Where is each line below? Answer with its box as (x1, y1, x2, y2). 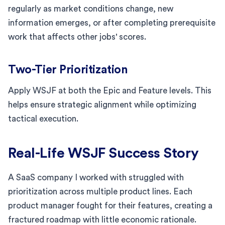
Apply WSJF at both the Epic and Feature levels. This (8, 86, 211, 95)
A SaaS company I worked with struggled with (8, 173, 184, 182)
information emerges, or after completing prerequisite (8, 18, 215, 27)
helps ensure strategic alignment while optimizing (8, 100, 196, 109)
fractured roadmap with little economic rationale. (8, 215, 196, 224)
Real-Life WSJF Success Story (8, 146, 199, 160)
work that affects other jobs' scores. (8, 32, 146, 41)
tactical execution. (8, 114, 78, 123)
